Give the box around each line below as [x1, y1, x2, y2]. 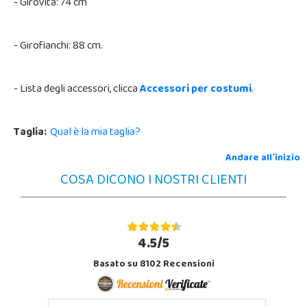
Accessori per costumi [140, 78, 251, 101]
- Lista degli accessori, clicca [14, 78, 140, 101]
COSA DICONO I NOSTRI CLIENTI [60, 167, 247, 195]
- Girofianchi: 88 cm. [14, 35, 103, 58]
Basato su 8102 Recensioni [93, 254, 214, 275]
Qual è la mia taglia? [50, 121, 140, 144]
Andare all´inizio [225, 148, 300, 169]
